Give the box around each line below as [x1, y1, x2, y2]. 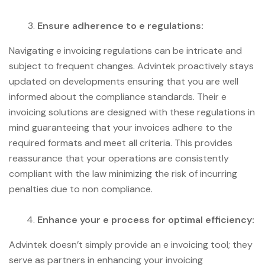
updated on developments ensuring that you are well [9, 75, 238, 88]
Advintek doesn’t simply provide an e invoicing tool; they [9, 238, 253, 251]
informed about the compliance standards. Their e [9, 90, 227, 103]
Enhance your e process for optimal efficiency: [37, 213, 254, 226]
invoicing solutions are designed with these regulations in [9, 105, 255, 118]
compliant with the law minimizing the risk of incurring [9, 167, 237, 180]
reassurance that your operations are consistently [9, 151, 229, 164]
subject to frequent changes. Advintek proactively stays [9, 59, 254, 72]
